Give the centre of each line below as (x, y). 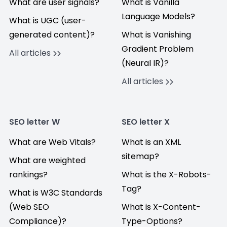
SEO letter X (146, 122)
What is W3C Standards (56, 193)
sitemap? (140, 156)
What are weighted (47, 160)
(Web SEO (29, 207)
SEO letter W (34, 122)
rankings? (28, 175)
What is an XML (151, 142)
